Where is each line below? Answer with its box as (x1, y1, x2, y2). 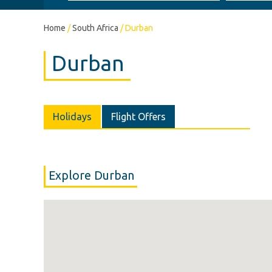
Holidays (53, 111, 92, 122)
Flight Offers (111, 111, 166, 122)
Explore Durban (49, 169, 134, 182)
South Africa (72, 23, 118, 33)
